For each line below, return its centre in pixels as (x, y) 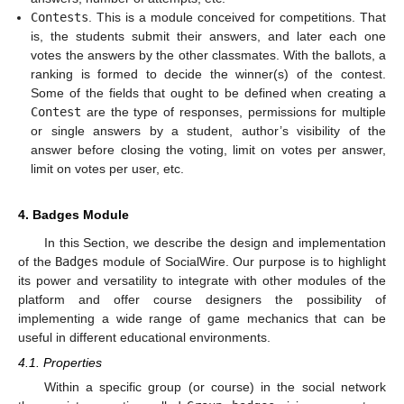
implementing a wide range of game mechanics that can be (202, 318)
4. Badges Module (73, 215)
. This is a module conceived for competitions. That (237, 17)
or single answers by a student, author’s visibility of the (208, 131)
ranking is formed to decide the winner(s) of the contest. (208, 74)
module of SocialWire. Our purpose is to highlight (243, 262)
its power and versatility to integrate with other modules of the (202, 280)
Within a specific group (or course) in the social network (215, 387)
